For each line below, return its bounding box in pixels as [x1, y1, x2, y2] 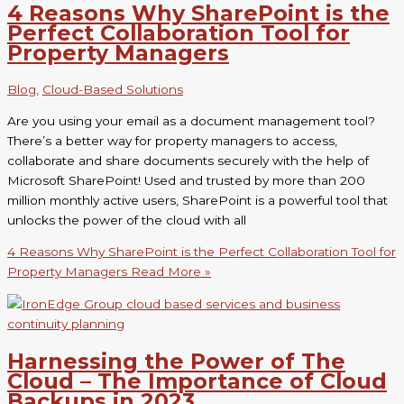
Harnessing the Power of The [7, 347, 345, 374]
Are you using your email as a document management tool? [7, 113, 375, 128]
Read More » [127, 264, 211, 280]
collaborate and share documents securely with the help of [7, 152, 369, 168]
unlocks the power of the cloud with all [7, 212, 246, 227]
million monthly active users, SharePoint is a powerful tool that [7, 192, 388, 207]
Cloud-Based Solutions [42, 82, 183, 97]
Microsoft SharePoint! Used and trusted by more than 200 [7, 172, 365, 188]
